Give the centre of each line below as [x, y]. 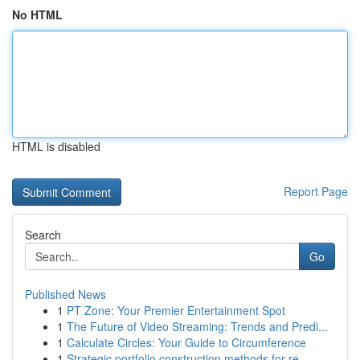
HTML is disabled [56, 146]
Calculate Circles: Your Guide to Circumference [186, 342]
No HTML [37, 14]
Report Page [316, 191]
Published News [65, 294]
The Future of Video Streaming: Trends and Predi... [197, 326]
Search [43, 235]
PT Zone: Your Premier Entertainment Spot [176, 310]
